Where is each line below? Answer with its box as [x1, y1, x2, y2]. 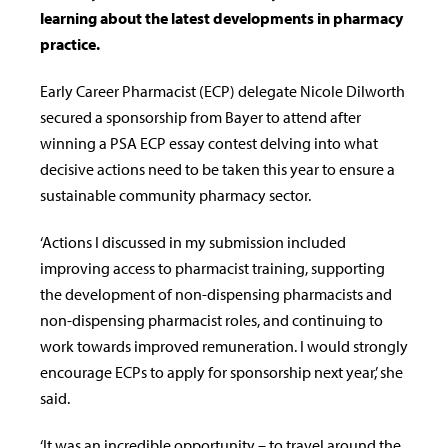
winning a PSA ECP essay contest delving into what [40, 133, 378, 154]
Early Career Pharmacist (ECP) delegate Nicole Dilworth [40, 81, 405, 102]
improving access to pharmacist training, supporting [40, 258, 385, 279]
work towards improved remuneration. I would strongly [40, 336, 408, 357]
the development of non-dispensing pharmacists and [40, 284, 392, 305]
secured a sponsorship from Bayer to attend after [40, 107, 361, 128]
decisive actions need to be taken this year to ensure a [40, 159, 395, 180]
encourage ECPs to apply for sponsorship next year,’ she [40, 362, 403, 383]
